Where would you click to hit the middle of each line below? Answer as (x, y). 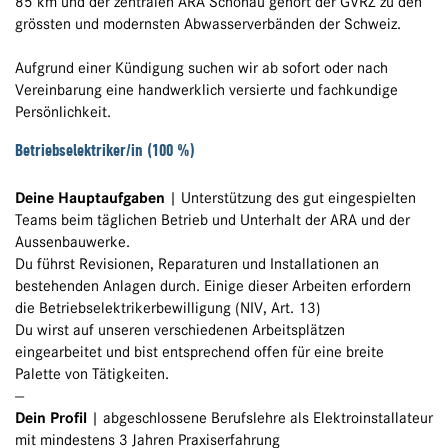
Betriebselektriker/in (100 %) (105, 150)
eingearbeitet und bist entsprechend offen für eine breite (199, 352)
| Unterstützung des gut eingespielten (290, 198)
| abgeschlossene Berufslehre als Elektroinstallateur (260, 418)
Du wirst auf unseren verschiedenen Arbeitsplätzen (180, 330)
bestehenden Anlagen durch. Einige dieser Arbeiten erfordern (213, 286)
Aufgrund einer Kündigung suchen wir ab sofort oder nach (201, 68)
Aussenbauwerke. (72, 242)
